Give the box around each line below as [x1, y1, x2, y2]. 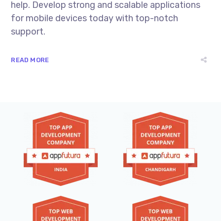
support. [11, 26, 46, 37]
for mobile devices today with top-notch [11, 12, 179, 24]
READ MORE [11, 56, 49, 64]
